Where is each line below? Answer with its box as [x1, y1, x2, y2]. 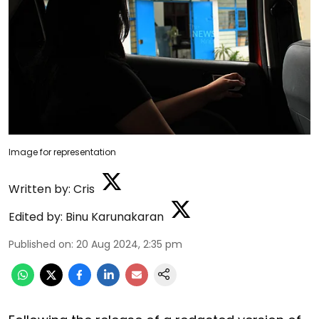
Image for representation [9, 145, 116, 158]
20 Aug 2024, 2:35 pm [76, 236, 182, 251]
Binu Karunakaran [66, 208, 164, 225]
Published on [9, 236, 71, 251]
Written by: [9, 180, 70, 197]
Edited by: [9, 208, 63, 225]
